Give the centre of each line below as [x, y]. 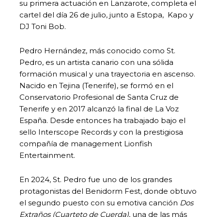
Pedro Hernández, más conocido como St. [97, 50]
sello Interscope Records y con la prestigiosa [101, 132]
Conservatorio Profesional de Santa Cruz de [99, 97]
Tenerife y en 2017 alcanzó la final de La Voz [99, 108]
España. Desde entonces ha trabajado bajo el [102, 120]
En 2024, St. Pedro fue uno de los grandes [96, 179]
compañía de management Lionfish [86, 143]
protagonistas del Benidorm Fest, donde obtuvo [108, 191]
